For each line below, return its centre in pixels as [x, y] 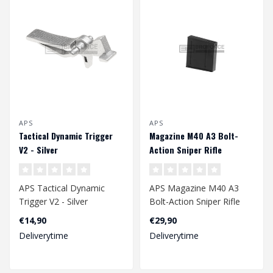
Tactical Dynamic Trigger [66, 136]
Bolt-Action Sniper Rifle [195, 202]
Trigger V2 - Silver [53, 202]
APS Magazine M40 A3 [194, 188]
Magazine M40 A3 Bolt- [194, 136]
